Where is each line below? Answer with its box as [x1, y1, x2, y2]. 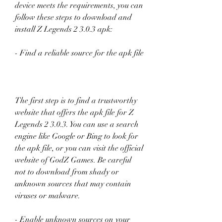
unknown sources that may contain [15, 179, 131, 189]
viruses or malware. [15, 191, 80, 201]
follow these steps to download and [15, 12, 132, 22]
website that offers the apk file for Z [15, 108, 134, 117]
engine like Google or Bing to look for [15, 131, 138, 141]
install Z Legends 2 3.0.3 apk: [15, 24, 112, 34]
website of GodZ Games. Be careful [15, 155, 131, 165]
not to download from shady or [15, 167, 119, 177]
